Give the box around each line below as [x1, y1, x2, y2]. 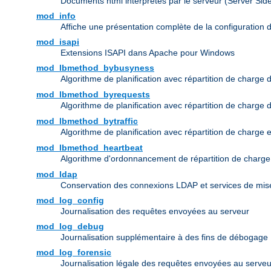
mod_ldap [36, 169, 77, 180]
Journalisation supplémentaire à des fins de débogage [60, 232, 268, 243]
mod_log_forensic [36, 247, 111, 258]
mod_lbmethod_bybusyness [36, 63, 154, 73]
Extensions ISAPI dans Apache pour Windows [60, 48, 235, 58]
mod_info [36, 11, 76, 21]
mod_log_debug [36, 221, 104, 232]
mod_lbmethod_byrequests [36, 90, 150, 100]
